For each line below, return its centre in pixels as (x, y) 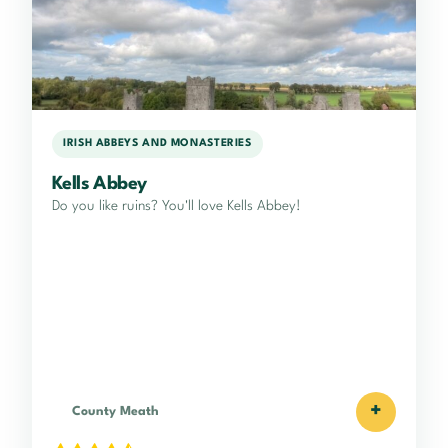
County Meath (115, 411)
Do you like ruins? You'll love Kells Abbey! (176, 205)
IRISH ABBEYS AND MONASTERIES (157, 144)
